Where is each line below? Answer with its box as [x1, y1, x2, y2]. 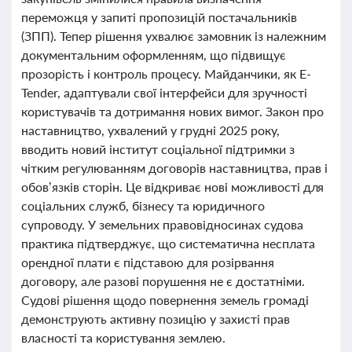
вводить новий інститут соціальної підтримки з [21, 141, 295, 156]
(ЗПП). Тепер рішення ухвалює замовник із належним [21, 28, 326, 43]
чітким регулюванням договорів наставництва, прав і [21, 160, 328, 175]
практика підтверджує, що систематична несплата [21, 236, 315, 251]
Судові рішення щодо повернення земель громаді [21, 292, 309, 307]
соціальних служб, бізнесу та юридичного [21, 198, 265, 213]
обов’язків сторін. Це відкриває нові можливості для [21, 179, 324, 194]
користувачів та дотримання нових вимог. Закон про [21, 104, 324, 119]
